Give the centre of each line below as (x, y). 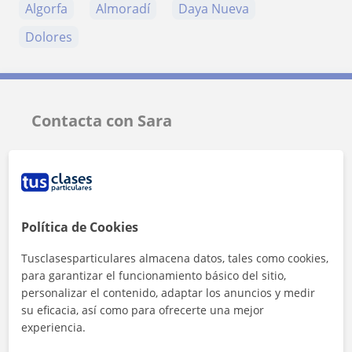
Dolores (49, 37)
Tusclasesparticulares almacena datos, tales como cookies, (175, 258)
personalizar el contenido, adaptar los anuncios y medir (169, 292)
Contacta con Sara (102, 120)
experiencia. (54, 327)
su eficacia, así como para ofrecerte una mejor (143, 310)
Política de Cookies (80, 227)
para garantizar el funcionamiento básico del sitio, (154, 275)
